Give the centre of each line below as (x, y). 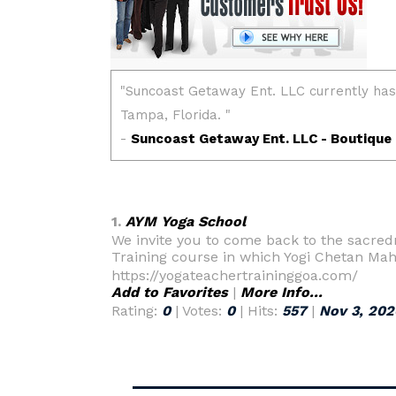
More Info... (282, 292)
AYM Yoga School (186, 221)
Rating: (137, 311)
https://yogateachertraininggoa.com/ (235, 275)
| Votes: (198, 311)
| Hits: (259, 311)
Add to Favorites (170, 292)
